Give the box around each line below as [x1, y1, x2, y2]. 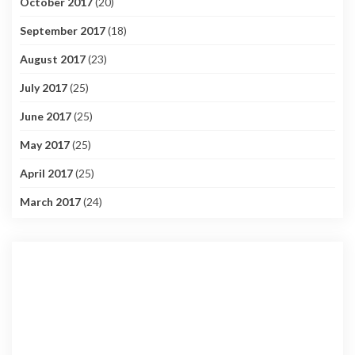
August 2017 [20, 52, 86, 67]
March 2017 [20, 195, 81, 209]
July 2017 [20, 81, 67, 95]
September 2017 [20, 24, 105, 38]
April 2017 [20, 166, 73, 181]
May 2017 [20, 138, 70, 152]
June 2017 [20, 109, 71, 124]
